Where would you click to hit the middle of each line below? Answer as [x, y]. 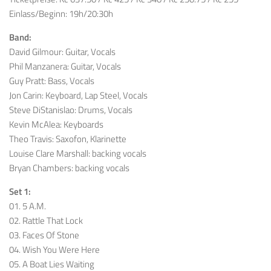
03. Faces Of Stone [44, 235]
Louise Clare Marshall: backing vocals [78, 154]
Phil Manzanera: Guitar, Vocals [65, 67]
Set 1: [20, 192]
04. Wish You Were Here [54, 250]
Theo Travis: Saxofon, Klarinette [68, 139]
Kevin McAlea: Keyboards [56, 125]
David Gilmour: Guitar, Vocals [62, 52]
